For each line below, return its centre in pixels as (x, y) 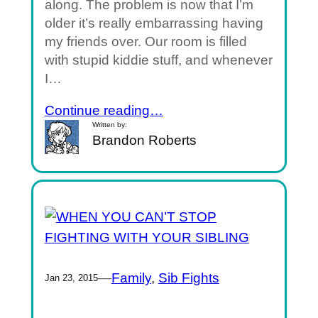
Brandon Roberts (145, 141)
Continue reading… (104, 111)
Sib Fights (188, 278)
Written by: (110, 125)
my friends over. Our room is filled (146, 41)
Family (131, 278)
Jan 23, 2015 (71, 278)
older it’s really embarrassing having (154, 23)
